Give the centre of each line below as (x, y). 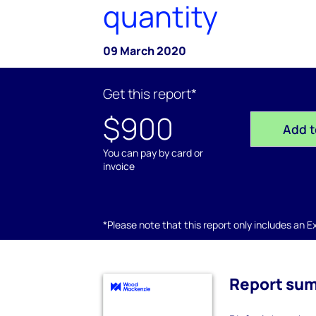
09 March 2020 (145, 51)
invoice (119, 166)
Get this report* (150, 94)
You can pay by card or (153, 153)
